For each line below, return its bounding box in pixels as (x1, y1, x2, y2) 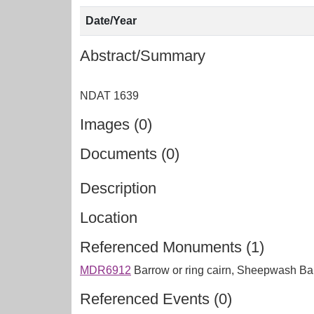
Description (80, 179, 156, 197)
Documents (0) (80, 145, 179, 163)
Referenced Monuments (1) (80, 238, 264, 256)
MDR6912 (80, 264, 131, 276)
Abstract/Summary (80, 47, 205, 64)
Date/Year (86, 15, 137, 27)
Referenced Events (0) (80, 290, 232, 308)
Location (80, 209, 137, 226)
